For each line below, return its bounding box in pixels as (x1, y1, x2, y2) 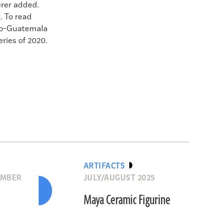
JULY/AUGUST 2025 (83, 173, 156, 182)
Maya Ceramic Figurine (83, 191, 170, 209)
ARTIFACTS (83, 162, 125, 170)
